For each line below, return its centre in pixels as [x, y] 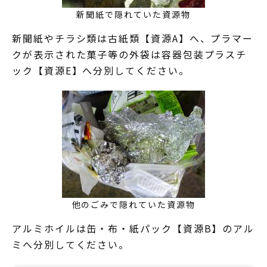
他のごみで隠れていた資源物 [133, 204]
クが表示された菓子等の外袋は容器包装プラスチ [130, 54]
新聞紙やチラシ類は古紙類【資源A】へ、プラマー [133, 38]
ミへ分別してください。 [71, 244]
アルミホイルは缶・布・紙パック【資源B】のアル [133, 228]
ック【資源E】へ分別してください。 [101, 70]
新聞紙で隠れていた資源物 [133, 14]
